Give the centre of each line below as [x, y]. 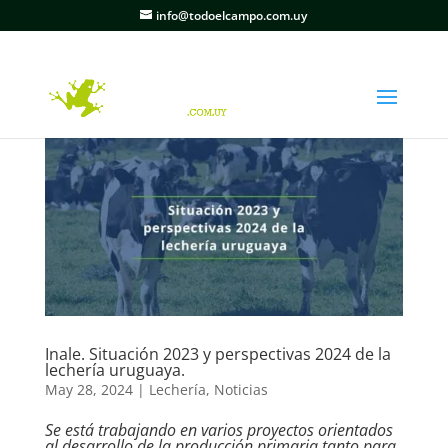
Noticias [240, 390]
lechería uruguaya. [114, 370]
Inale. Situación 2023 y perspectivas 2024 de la [217, 354]
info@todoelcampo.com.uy [232, 15]
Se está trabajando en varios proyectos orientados [218, 430]
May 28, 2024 [88, 390]
